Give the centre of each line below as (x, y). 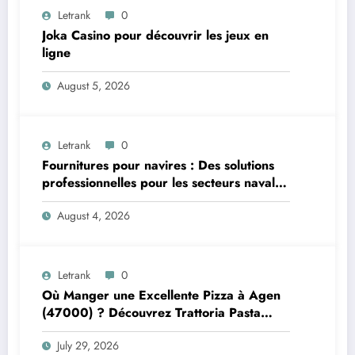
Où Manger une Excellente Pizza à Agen (161, 295)
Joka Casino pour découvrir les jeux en (155, 35)
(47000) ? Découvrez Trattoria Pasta (151, 312)
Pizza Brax (74, 330)
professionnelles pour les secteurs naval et (166, 182)
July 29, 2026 (88, 345)
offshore (67, 200)
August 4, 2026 (94, 215)
